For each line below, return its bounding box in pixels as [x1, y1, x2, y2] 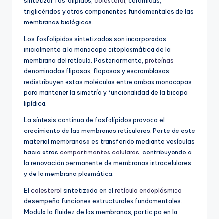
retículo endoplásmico [115, 186, 182, 195]
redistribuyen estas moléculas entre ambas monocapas [24, 78, 192, 86]
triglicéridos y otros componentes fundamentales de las [24, 7, 194, 16]
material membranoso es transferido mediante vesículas [24, 137, 195, 146]
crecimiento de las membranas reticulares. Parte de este [24, 127, 195, 135]
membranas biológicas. [24, 18, 93, 26]
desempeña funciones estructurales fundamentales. [24, 197, 182, 205]
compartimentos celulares [60, 148, 139, 156]
